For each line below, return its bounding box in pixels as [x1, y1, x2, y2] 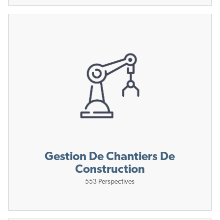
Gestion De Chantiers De [45, 151, 175, 164]
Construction [75, 164, 145, 176]
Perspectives [98, 178, 135, 186]
